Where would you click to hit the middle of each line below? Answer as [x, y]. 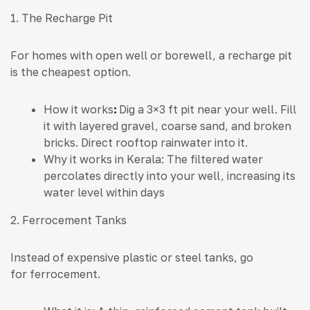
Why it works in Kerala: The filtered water [153, 159]
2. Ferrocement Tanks [70, 220]
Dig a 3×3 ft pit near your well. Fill [206, 110]
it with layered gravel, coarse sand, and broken [167, 126]
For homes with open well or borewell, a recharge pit [151, 56]
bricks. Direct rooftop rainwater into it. [146, 143]
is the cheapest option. [71, 72]
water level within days [104, 193]
